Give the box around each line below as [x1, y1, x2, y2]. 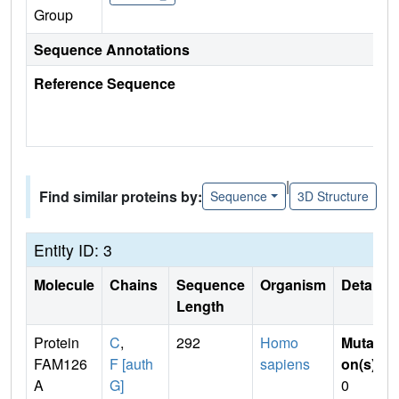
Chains [110, 273, 161, 295]
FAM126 [34, 353, 87, 374]
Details [341, 273, 387, 295]
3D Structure [297, 187, 369, 206]
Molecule [34, 273, 94, 295]
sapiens [260, 353, 310, 374]
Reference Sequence [34, 72, 175, 94]
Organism [260, 273, 326, 295]
